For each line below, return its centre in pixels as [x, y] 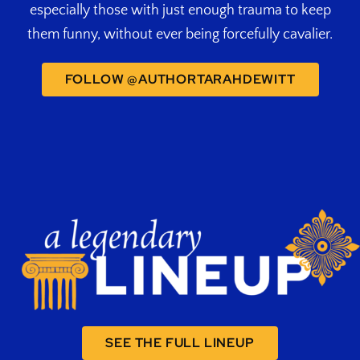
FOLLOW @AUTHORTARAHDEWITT [180, 79]
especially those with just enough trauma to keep [180, 10]
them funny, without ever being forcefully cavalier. [180, 34]
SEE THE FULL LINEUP [180, 342]
